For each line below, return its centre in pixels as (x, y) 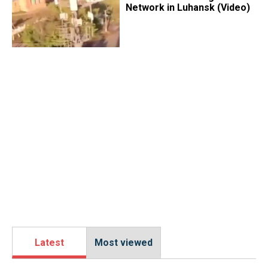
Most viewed (124, 243)
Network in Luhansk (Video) (188, 8)
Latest (49, 243)
